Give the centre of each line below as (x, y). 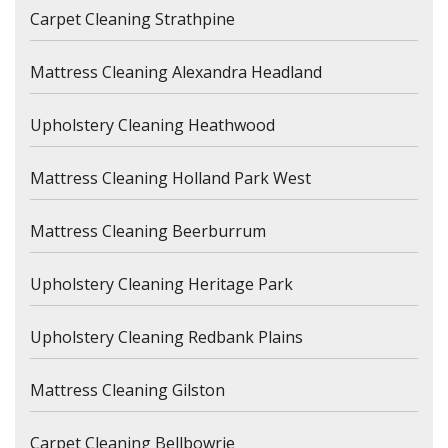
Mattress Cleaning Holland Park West (170, 178)
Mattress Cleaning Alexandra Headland (176, 72)
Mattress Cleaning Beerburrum (148, 231)
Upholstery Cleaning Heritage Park (161, 284)
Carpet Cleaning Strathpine (132, 19)
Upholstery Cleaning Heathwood (152, 125)
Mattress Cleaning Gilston (127, 390)
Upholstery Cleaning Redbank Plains (166, 337)
